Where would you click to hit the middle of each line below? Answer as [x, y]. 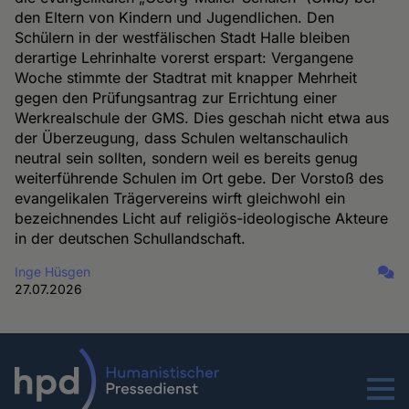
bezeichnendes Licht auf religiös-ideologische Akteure [202, 219]
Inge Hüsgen [53, 272]
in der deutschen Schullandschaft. [131, 239]
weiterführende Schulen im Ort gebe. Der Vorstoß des [199, 178]
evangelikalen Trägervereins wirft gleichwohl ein [180, 199]
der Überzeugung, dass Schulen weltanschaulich [182, 138]
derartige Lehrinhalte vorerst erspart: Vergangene [184, 58]
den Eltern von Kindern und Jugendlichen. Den [175, 18]
